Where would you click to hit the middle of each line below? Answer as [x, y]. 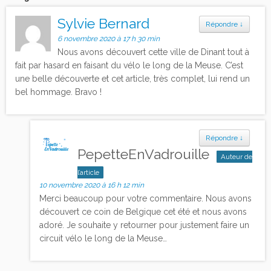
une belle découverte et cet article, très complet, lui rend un [132, 78]
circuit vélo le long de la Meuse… [103, 238]
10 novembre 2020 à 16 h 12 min [92, 185]
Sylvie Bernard [104, 23]
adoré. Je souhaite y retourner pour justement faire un [144, 225]
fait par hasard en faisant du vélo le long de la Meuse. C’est [129, 65]
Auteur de [236, 156]
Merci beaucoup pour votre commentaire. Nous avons [145, 198]
